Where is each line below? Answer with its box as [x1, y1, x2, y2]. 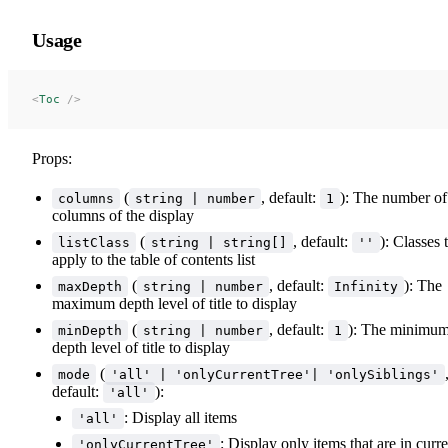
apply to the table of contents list [52, 250, 255, 268]
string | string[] [151, 234, 287, 250]
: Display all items [124, 408, 237, 426]
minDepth [58, 322, 122, 338]
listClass [58, 234, 130, 250]
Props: [32, 149, 72, 167]
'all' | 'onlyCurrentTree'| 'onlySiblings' [111, 366, 439, 382]
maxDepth [58, 278, 122, 294]
